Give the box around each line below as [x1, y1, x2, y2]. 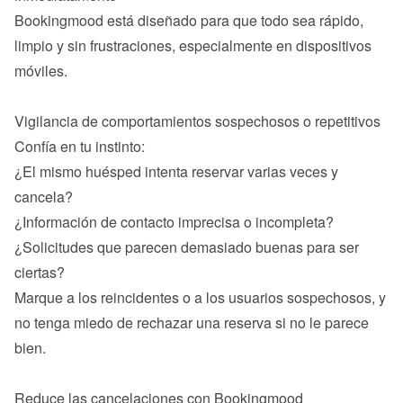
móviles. [14, 60, 67, 81]
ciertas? [14, 262, 65, 282]
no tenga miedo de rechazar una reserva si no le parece [14, 312, 369, 333]
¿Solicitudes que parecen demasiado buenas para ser [14, 237, 359, 257]
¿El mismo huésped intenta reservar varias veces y [14, 161, 338, 182]
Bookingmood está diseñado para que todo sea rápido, [14, 10, 363, 31]
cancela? [14, 186, 73, 207]
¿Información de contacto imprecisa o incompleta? [14, 211, 334, 232]
